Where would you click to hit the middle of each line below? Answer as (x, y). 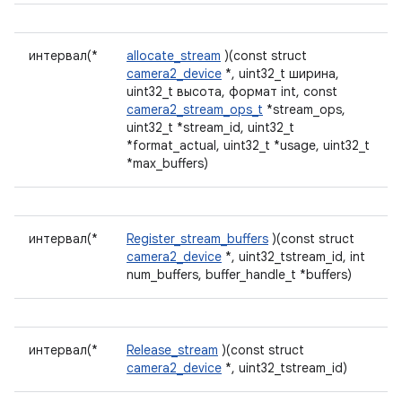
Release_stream (172, 350)
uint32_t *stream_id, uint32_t (210, 127)
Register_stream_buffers (197, 239)
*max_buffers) (167, 163)
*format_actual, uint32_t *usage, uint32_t (248, 145)
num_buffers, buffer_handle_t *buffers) (239, 275)
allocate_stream (174, 56)
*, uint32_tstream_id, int (293, 257)
